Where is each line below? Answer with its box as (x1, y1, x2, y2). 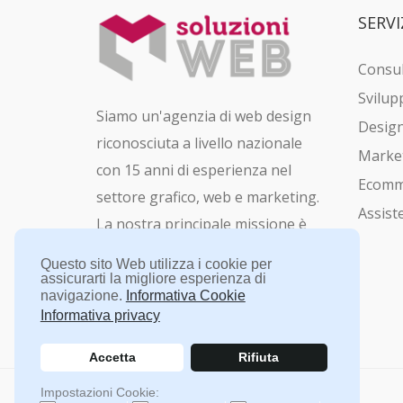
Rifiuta (238, 350, 280, 365)
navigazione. (40, 288, 122, 304)
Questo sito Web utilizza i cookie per (40, 255, 272, 272)
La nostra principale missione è (96, 214, 307, 235)
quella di (96, 241, 156, 262)
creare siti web (156, 241, 254, 262)
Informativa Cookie (125, 288, 246, 304)
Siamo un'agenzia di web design (96, 106, 311, 127)
